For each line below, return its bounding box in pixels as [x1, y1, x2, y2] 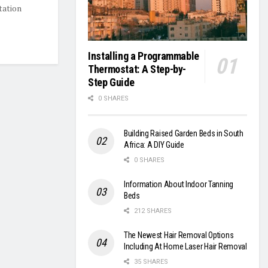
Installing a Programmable [88, 50, 199, 63]
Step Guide [88, 76, 135, 89]
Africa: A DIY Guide [124, 140, 184, 150]
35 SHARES [132, 258, 168, 266]
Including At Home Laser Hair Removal [124, 242, 247, 252]
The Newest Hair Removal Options [124, 230, 234, 240]
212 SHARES [132, 207, 172, 215]
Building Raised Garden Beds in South [124, 129, 243, 139]
